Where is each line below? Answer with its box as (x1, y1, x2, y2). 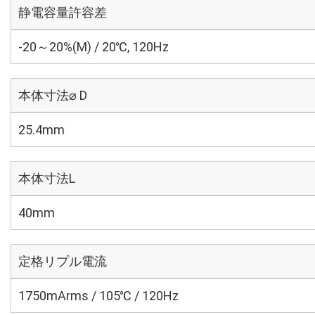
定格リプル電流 (18, 254, 107, 269)
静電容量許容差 (18, 5, 107, 20)
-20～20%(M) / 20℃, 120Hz (18, 39, 169, 54)
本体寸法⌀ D (18, 88, 87, 103)
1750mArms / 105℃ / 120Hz (18, 288, 179, 303)
